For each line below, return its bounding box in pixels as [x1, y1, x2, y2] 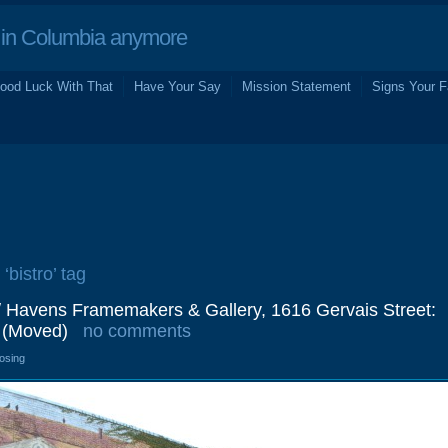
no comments [83, 321, 191, 341]
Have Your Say [134, 79, 221, 94]
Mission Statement [242, 79, 351, 94]
